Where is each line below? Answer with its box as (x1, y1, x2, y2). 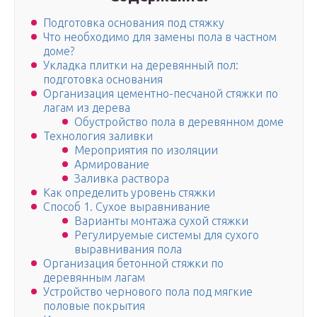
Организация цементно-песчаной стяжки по (43, 87, 278, 100)
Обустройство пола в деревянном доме (74, 115, 284, 129)
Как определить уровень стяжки (43, 186, 215, 200)
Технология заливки (43, 129, 153, 143)
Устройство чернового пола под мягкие (43, 285, 253, 299)
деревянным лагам (43, 271, 145, 284)
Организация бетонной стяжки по (43, 257, 224, 270)
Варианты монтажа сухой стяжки (74, 214, 248, 228)
